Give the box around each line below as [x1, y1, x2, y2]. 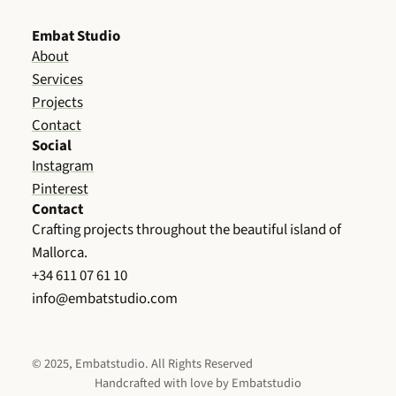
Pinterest [31, 179, 88, 201]
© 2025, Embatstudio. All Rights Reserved [31, 354, 253, 373]
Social [31, 135, 72, 157]
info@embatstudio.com [31, 288, 178, 310]
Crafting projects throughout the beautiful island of [31, 219, 341, 241]
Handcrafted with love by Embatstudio [95, 373, 301, 392]
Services [31, 69, 83, 91]
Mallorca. [31, 242, 88, 264]
